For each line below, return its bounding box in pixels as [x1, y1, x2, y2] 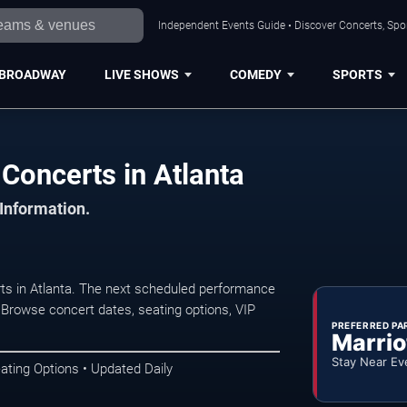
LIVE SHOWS [104, 66, 179, 82]
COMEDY [229, 66, 282, 82]
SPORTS [332, 66, 382, 82]
